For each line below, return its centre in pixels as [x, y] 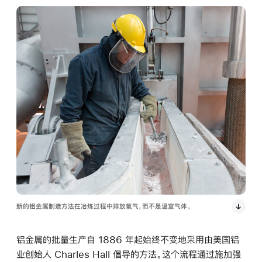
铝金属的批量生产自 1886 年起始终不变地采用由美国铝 [128, 239]
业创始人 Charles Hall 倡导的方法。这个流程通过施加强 [129, 254]
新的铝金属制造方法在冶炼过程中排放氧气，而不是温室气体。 [104, 206]
